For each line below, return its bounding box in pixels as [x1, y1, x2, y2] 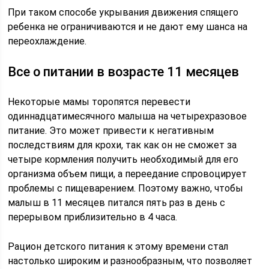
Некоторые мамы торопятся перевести [8, 96, 191, 107]
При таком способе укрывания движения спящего [8, 7, 239, 18]
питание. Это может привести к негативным [8, 125, 214, 136]
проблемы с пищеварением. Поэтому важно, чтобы [8, 183, 244, 194]
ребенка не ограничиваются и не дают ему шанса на [8, 21, 248, 32]
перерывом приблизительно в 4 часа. [8, 211, 178, 223]
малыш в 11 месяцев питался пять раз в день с [8, 197, 226, 208]
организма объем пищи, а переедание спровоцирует [8, 168, 247, 180]
